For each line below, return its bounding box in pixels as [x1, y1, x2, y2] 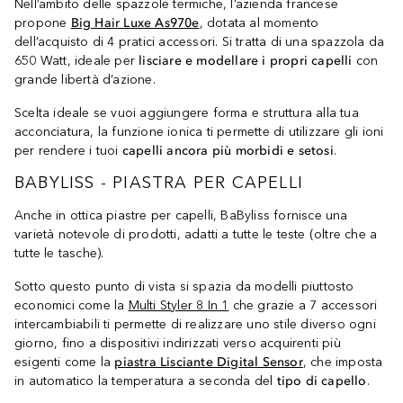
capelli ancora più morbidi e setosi [121, 142, 334, 158]
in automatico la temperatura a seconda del [14, 372, 277, 389]
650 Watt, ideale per [14, 52, 139, 68]
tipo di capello [276, 372, 367, 389]
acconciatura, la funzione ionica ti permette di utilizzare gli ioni [14, 123, 384, 139]
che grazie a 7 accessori [228, 297, 378, 313]
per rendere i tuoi [14, 142, 122, 158]
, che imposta [302, 354, 383, 370]
